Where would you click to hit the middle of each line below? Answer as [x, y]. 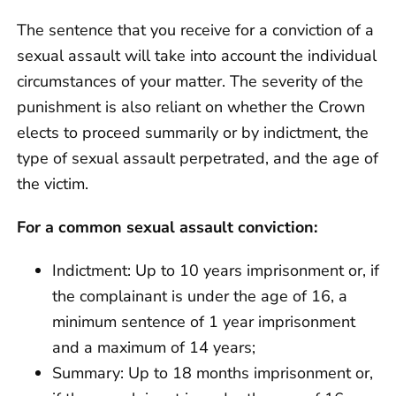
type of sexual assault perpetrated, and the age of [198, 158]
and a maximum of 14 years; [154, 347]
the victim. [53, 183]
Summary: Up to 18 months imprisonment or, [213, 373]
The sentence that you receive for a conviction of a [195, 30]
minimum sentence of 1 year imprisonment [204, 321]
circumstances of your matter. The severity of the [190, 81]
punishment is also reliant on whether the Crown [191, 107]
